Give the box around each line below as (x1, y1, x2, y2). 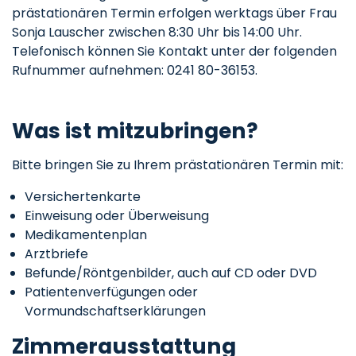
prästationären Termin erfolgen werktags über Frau (12, 4, 337, 23)
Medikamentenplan (25, 226, 147, 245)
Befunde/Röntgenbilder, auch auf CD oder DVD (25, 264, 317, 283)
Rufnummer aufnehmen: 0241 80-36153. (12, 61, 257, 80)
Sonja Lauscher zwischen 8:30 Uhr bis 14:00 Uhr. (12, 23, 302, 42)
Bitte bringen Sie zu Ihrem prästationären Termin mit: (12, 156, 343, 175)
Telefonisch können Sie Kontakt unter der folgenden (12, 42, 337, 61)
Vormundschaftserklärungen (25, 302, 206, 321)
